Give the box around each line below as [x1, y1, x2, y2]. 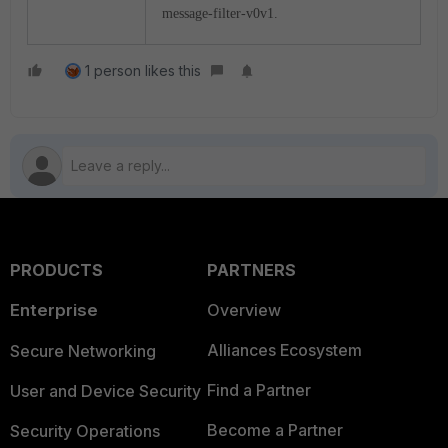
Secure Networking [10, 341, 156, 361]
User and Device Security [10, 381, 201, 401]
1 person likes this [85, 62, 201, 79]
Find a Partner [206, 380, 311, 400]
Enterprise [10, 300, 98, 320]
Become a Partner [206, 420, 343, 440]
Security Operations [10, 421, 160, 441]
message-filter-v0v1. [162, 6, 278, 22]
